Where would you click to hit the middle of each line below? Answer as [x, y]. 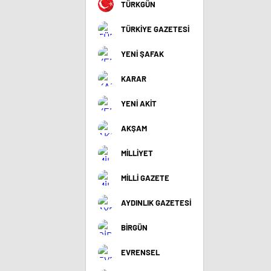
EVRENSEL [140, 252]
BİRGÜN [134, 227]
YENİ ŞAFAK [142, 54]
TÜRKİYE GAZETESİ [155, 29]
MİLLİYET [137, 153]
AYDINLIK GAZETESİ [156, 203]
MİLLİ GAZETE [145, 178]
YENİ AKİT [139, 103]
